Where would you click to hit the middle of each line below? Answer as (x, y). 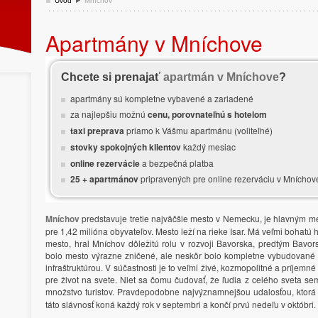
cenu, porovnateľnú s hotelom (207, 115)
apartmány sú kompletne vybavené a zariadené (161, 99)
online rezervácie (105, 163)
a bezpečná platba (176, 163)
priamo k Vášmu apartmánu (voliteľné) (198, 130)
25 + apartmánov (104, 179)
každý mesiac (208, 146)
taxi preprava (97, 130)
